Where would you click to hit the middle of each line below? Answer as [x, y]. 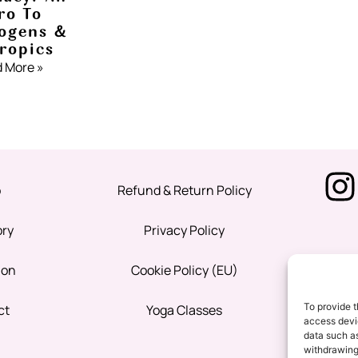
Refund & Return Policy [184, 191]
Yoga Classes [185, 310]
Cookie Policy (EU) [184, 270]
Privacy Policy [185, 231]
